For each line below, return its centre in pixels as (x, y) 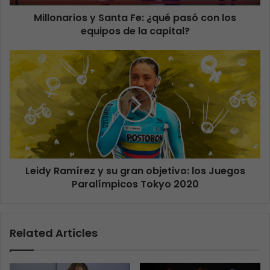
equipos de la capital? (135, 31)
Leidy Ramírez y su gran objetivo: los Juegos (135, 171)
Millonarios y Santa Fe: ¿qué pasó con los (135, 17)
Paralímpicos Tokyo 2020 (135, 184)
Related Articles (54, 233)
